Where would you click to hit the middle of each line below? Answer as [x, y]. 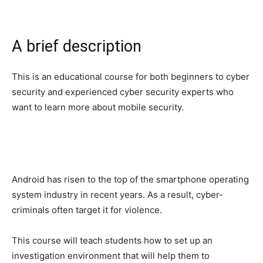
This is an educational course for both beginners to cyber [131, 76]
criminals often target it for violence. [87, 210]
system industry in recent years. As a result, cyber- [117, 194]
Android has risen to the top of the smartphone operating [130, 179]
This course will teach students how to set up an [112, 240]
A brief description [77, 46]
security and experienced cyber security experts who [123, 92]
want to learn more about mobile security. [98, 107]
